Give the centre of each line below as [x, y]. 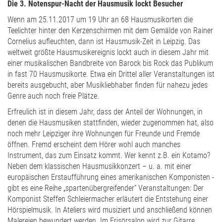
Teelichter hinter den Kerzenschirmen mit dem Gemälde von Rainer [110, 30]
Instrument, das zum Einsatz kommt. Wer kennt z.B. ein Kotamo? [109, 155]
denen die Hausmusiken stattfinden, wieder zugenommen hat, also [111, 123]
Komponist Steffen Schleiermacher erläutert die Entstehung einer [108, 199]
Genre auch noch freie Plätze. [53, 96]
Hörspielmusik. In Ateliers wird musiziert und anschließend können [110, 210]
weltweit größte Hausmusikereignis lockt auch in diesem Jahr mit [108, 52]
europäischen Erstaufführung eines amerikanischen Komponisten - [111, 177]
